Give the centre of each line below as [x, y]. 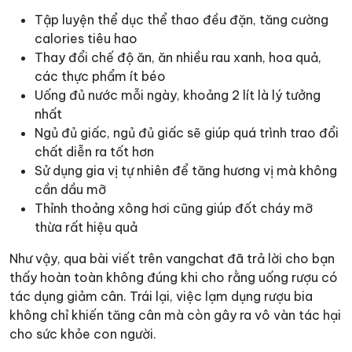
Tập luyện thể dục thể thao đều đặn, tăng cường [181, 20]
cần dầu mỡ [70, 190]
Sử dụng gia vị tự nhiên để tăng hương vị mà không [186, 171]
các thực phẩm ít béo [100, 77]
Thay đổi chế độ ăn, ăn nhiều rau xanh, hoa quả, [178, 58]
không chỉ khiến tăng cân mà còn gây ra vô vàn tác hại [175, 315]
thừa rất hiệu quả [86, 227]
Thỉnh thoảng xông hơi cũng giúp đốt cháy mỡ [174, 209]
